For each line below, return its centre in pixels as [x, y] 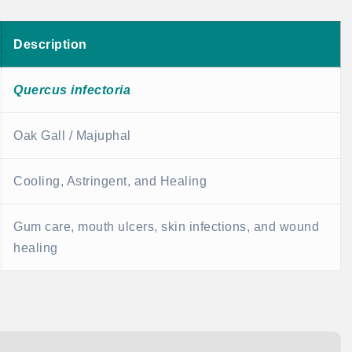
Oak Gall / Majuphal [72, 136]
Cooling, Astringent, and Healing [110, 181]
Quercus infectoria [72, 90]
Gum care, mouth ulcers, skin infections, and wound [166, 227]
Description [50, 45]
